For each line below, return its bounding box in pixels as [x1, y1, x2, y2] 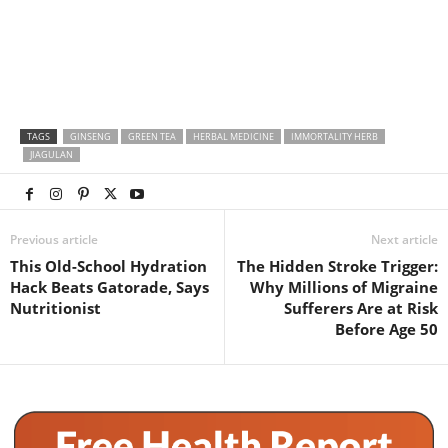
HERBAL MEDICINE [193, 130, 274, 144]
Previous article [10, 231, 98, 249]
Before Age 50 [335, 319, 438, 340]
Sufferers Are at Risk [284, 298, 438, 319]
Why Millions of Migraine [250, 277, 438, 298]
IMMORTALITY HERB [291, 130, 378, 144]
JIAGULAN [30, 148, 73, 162]
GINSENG [70, 130, 111, 144]
